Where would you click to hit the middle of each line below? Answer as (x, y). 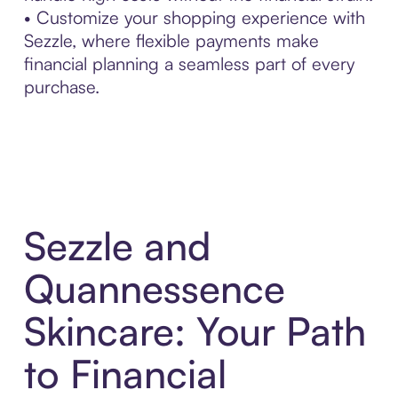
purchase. (61, 86)
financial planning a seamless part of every (189, 63)
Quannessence (154, 289)
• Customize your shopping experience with (194, 17)
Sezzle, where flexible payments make (171, 40)
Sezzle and (117, 246)
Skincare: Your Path (195, 331)
